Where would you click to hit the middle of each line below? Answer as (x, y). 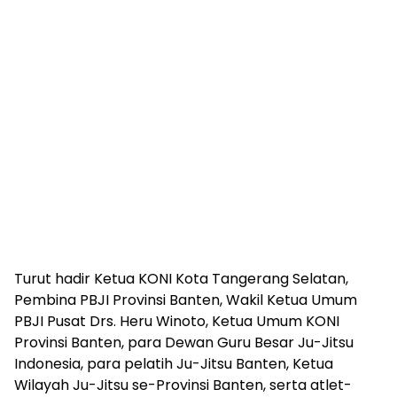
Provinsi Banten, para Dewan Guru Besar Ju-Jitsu (184, 343)
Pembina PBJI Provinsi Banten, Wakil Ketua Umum (186, 300)
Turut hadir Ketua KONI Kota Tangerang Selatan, (181, 279)
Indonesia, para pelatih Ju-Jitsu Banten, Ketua (174, 364)
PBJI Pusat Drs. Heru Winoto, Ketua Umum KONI (177, 322)
